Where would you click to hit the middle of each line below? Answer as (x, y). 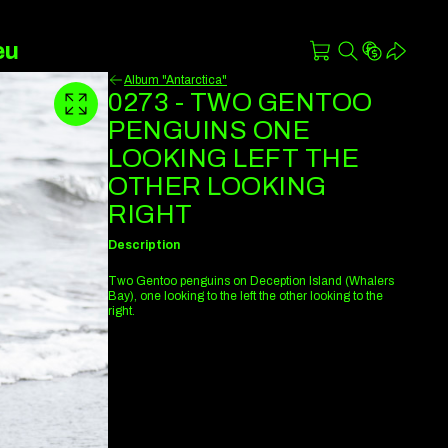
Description (144, 244)
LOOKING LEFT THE (233, 158)
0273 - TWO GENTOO (240, 102)
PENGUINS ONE (209, 130)
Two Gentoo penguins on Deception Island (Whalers (251, 280)
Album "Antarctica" (175, 80)
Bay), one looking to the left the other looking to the (245, 295)
